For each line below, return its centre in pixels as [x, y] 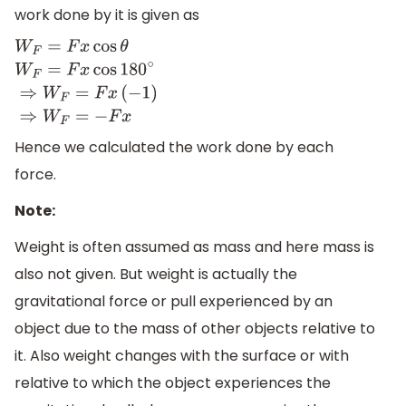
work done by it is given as [107, 15]
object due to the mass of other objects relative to [195, 328]
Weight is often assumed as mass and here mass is [194, 246]
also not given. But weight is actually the [156, 274]
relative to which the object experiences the [173, 382]
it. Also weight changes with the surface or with [182, 355]
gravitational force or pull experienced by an [174, 301]
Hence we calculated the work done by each [174, 148]
